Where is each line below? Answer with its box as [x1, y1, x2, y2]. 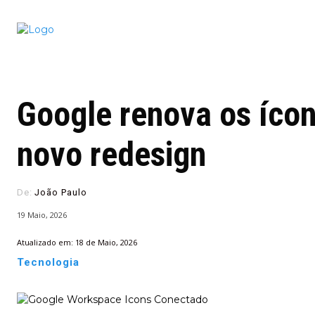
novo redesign [17, 134, 206, 174]
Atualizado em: [17, 236, 73, 247]
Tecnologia [17, 255, 79, 269]
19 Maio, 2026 [17, 210, 67, 221]
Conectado [157, 13, 240, 32]
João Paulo [34, 187, 87, 198]
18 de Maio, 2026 [75, 236, 137, 247]
